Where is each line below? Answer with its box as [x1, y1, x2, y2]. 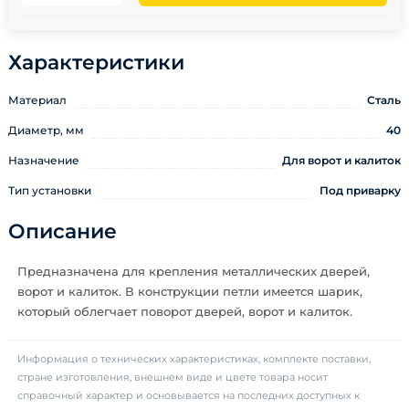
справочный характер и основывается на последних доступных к [17, 389, 360, 402]
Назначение [8, 153, 79, 167]
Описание [8, 219, 117, 244]
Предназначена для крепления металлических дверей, [17, 264, 370, 278]
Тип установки [8, 184, 91, 197]
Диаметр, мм [8, 123, 84, 137]
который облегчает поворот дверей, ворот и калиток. [17, 304, 352, 319]
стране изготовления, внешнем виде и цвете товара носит [17, 371, 328, 383]
